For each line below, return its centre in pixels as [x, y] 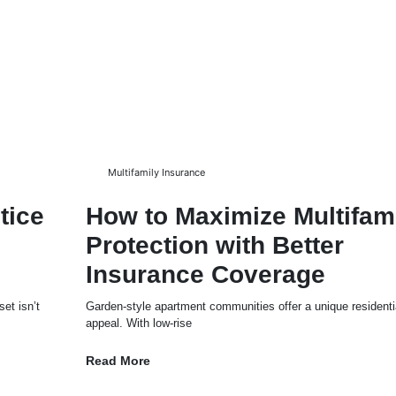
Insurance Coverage [205, 274]
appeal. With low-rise [138, 323]
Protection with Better [214, 245]
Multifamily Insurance [156, 172]
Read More [118, 360]
